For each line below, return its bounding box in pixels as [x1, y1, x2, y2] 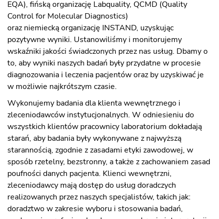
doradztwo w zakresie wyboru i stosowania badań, [7, 203, 183, 214]
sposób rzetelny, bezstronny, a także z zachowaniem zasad [7, 156, 210, 167]
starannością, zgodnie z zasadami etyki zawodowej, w [7, 145, 193, 155]
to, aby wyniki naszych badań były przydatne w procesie [7, 58, 201, 68]
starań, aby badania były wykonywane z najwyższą [7, 133, 181, 144]
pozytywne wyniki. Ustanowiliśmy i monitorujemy [7, 34, 182, 45]
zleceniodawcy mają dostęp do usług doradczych [7, 180, 176, 191]
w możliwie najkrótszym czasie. [7, 81, 117, 92]
